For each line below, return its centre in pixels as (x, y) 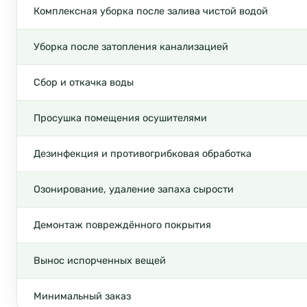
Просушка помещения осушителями (120, 118)
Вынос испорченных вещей (100, 260)
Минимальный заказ (82, 296)
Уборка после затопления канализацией (131, 46)
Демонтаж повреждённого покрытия (122, 224)
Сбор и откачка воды (84, 82)
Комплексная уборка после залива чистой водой (151, 11)
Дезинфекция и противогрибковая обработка (143, 153)
